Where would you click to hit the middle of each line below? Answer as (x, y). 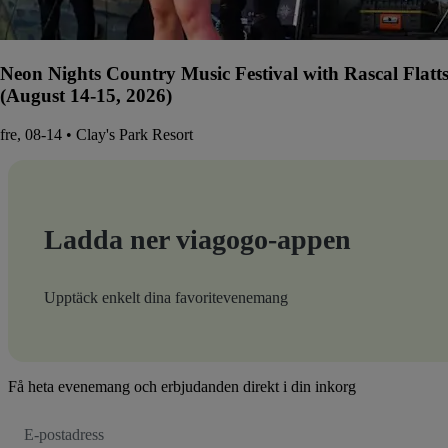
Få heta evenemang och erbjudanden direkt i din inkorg (182, 386)
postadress (48, 438)
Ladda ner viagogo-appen (197, 239)
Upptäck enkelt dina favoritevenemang (166, 297)
